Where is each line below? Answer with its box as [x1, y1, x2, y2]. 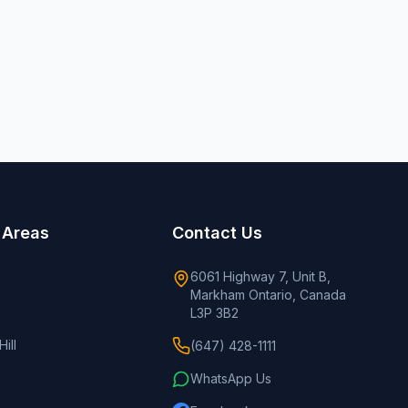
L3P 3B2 [189, 305, 239, 321]
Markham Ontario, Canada [189, 287, 346, 302]
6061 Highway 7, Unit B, [189, 269, 331, 284]
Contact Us [171, 223, 262, 242]
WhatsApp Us [189, 371, 271, 386]
